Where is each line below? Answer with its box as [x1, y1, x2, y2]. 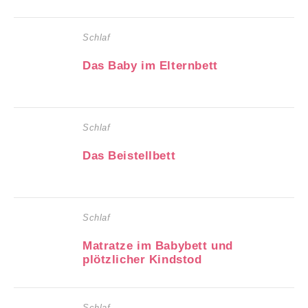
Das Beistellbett [82, 148, 176, 162]
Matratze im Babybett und [82, 239, 233, 252]
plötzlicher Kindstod [82, 252, 202, 266]
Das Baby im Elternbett [82, 58, 218, 72]
